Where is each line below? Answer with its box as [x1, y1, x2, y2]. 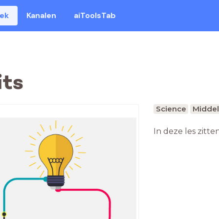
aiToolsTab [74, 10, 116, 21]
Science [155, 104, 186, 113]
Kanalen [26, 10, 57, 21]
